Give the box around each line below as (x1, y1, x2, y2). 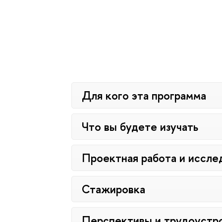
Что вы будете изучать (82, 119, 199, 135)
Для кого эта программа (82, 88, 207, 104)
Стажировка (82, 181, 146, 197)
